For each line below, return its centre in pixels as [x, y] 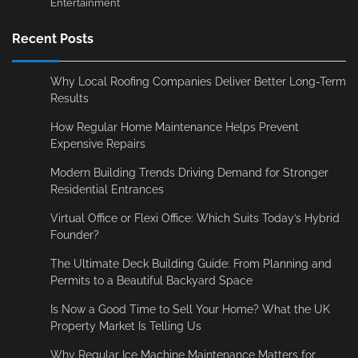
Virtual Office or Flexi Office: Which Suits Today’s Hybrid [195, 218]
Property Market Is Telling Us [126, 326]
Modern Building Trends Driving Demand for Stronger [189, 172]
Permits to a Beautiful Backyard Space [151, 280]
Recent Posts [53, 38]
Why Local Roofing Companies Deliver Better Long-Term [198, 81]
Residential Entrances [107, 189]
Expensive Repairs [98, 143]
